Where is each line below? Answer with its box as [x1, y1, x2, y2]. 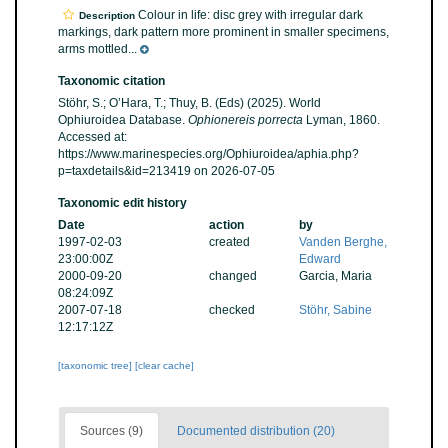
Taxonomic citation [58, 74, 165, 88]
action [208, 218, 244, 232]
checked [208, 303, 255, 317]
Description [79, 10, 135, 21]
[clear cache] [135, 360, 194, 371]
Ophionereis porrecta [188, 113, 303, 127]
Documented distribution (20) [177, 424, 335, 438]
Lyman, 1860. [303, 113, 380, 127]
